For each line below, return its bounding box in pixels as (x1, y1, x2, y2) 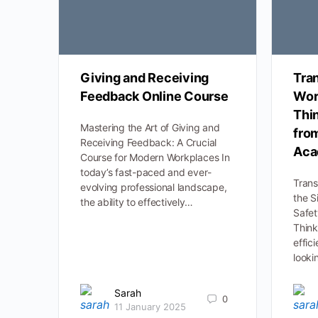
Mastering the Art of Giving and (80, 121, 220, 134)
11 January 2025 (114, 300, 186, 312)
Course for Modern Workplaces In (80, 151, 230, 164)
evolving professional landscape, (80, 181, 227, 194)
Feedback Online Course (80, 89, 229, 104)
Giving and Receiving (80, 70, 209, 86)
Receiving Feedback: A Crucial (80, 136, 217, 149)
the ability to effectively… (80, 196, 193, 209)
